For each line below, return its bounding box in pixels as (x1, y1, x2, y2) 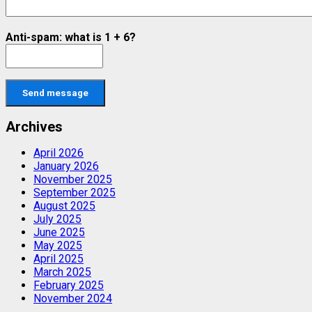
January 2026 (33, 159, 99, 173)
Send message (22, 88, 88, 99)
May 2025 (33, 239, 82, 253)
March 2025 (33, 265, 91, 279)
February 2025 (33, 279, 104, 292)
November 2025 (33, 173, 112, 187)
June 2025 (33, 226, 85, 240)
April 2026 (33, 146, 84, 160)
